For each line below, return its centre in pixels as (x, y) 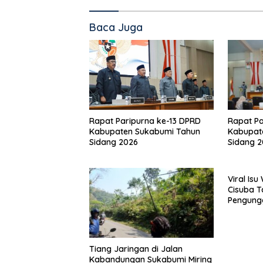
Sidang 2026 (114, 142)
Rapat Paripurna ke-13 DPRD (145, 121)
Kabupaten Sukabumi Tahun (145, 132)
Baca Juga (116, 28)
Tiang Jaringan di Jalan (136, 249)
